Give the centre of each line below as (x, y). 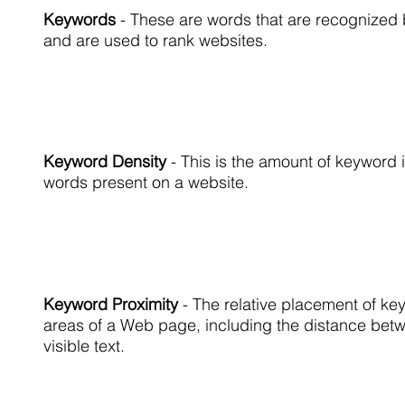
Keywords (82, 19)
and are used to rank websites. (158, 40)
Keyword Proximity (113, 304)
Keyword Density (107, 161)
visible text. (84, 346)
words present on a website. (146, 182)
